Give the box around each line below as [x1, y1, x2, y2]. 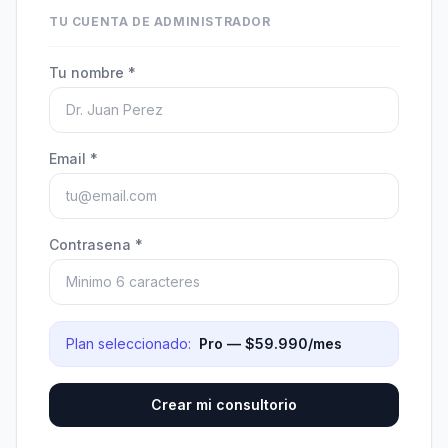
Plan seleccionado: [66, 335, 191, 352]
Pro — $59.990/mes [199, 335, 342, 352]
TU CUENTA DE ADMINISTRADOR [49, 14, 271, 29]
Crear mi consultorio [151, 396, 297, 413]
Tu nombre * [49, 64, 136, 81]
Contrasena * [49, 236, 143, 253]
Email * [49, 150, 98, 167]
